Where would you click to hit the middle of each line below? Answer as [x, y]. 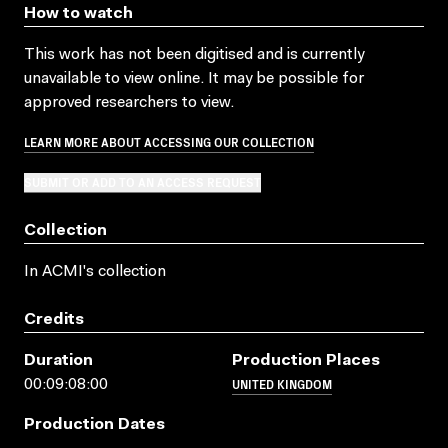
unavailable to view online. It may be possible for [194, 78]
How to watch [78, 13]
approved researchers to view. [129, 102]
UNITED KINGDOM [282, 383]
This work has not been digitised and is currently [194, 54]
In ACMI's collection [95, 271]
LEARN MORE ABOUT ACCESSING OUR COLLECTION [169, 141]
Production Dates [94, 424]
